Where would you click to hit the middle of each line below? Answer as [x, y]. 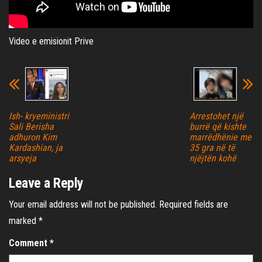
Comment [29, 243]
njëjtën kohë [213, 158]
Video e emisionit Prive [51, 42]
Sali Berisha [31, 127]
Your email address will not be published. [83, 205]
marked [24, 221]
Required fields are [194, 205]
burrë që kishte [218, 127]
